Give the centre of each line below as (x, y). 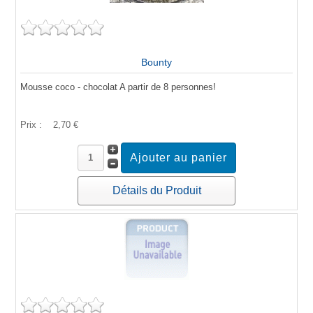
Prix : (32, 124)
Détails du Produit (156, 190)
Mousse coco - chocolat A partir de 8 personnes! (118, 87)
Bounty (156, 62)
